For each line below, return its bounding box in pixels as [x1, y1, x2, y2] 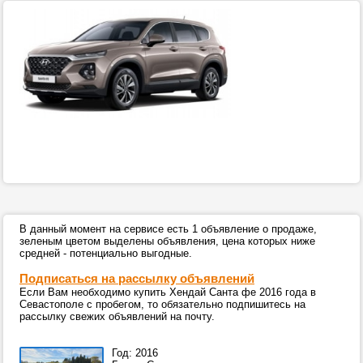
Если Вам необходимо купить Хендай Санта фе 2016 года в [19, 286, 316, 298]
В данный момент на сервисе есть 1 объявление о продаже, [19, 223, 317, 235]
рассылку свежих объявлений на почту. [19, 310, 215, 322]
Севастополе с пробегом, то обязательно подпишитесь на [19, 298, 305, 310]
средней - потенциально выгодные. [19, 247, 192, 259]
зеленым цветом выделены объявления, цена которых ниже [19, 235, 315, 247]
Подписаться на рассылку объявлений [19, 271, 254, 285]
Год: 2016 [112, 347, 158, 359]
